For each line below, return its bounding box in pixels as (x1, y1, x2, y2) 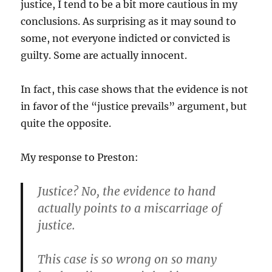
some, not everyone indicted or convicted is (21, 32, 231, 44)
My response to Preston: (21, 151, 139, 163)
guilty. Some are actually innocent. (21, 49, 188, 61)
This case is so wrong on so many (38, 252, 217, 267)
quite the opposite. (21, 117, 112, 129)
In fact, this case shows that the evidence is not (21, 83, 249, 95)
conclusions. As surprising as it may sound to (21, 15, 237, 27)
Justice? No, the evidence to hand (38, 184, 216, 199)
